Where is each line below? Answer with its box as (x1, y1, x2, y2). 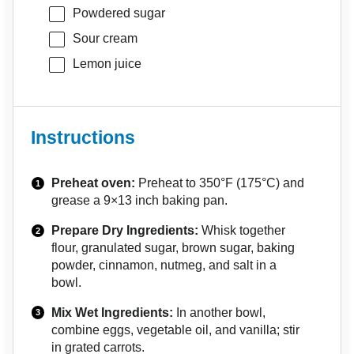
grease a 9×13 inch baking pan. (51, 194, 228, 208)
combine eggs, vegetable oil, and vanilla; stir (51, 322, 300, 337)
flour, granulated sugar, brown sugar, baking (51, 240, 296, 254)
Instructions (31, 127, 136, 148)
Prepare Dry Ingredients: (51, 223, 199, 237)
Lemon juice (72, 57, 141, 71)
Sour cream (72, 32, 137, 46)
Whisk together (198, 223, 286, 237)
